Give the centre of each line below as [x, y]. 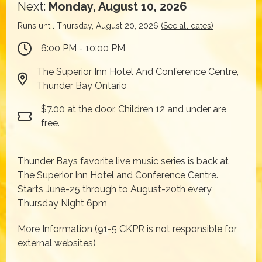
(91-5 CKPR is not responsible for [165, 229]
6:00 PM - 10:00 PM [83, 48]
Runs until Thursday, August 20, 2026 [89, 25]
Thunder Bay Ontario [82, 85]
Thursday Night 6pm [62, 203]
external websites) [57, 243]
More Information [55, 229]
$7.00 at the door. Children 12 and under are [133, 109]
